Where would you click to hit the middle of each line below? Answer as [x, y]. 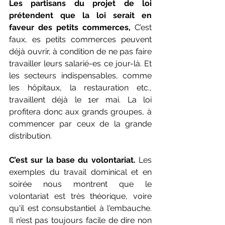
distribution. [30, 136]
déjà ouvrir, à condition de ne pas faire [80, 51]
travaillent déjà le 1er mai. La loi [80, 100]
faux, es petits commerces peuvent [80, 39]
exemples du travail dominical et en [80, 172]
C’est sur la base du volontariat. [74, 160]
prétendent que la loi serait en [80, 15]
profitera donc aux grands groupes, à [80, 112]
